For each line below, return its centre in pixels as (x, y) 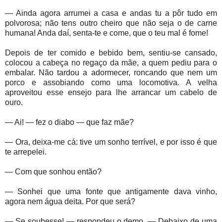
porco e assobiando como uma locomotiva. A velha (111, 83)
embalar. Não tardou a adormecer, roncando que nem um (111, 73)
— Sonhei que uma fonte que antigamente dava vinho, (111, 192)
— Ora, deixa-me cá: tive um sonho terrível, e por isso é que (111, 142)
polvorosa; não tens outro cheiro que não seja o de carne (111, 23)
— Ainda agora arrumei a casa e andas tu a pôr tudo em (111, 13)
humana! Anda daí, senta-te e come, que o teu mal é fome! (107, 33)
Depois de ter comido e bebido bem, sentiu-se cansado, (111, 53)
